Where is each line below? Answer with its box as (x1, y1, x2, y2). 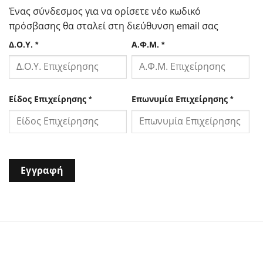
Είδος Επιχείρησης (9, 95, 89, 104)
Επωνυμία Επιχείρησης (131, 95, 230, 104)
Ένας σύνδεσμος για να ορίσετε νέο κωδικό (9, 6, 201, 17)
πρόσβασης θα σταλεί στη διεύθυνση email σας (9, 21, 218, 32)
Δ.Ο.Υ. (9, 40, 35, 50)
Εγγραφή (20, 166, 64, 176)
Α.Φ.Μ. (131, 40, 161, 50)
